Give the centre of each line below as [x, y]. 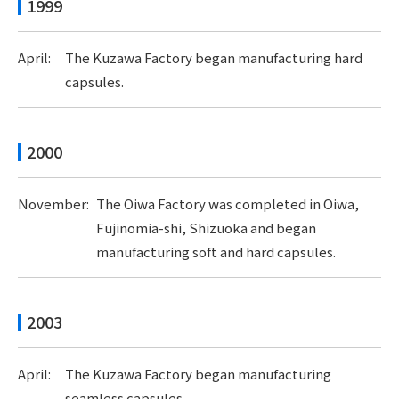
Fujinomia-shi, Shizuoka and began [206, 228]
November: [53, 204]
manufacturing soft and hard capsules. [216, 252]
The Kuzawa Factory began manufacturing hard [213, 57]
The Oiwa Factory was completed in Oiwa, [227, 204]
